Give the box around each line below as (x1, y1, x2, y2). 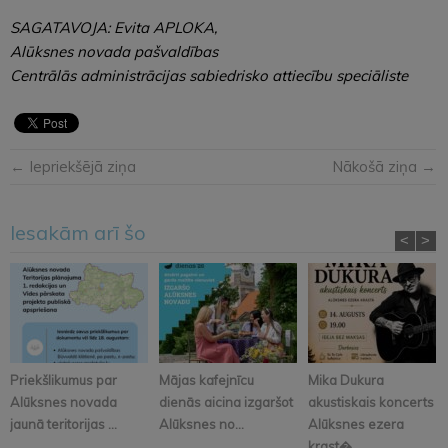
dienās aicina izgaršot (159, 394, 293, 411)
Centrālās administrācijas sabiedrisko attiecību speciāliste (10, 66, 408, 86)
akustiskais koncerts (308, 394, 434, 411)
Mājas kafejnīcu (159, 372, 254, 389)
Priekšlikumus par (10, 372, 117, 389)
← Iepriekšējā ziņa (10, 157, 136, 177)
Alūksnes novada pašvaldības (10, 42, 218, 62)
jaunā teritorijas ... (10, 416, 117, 433)
